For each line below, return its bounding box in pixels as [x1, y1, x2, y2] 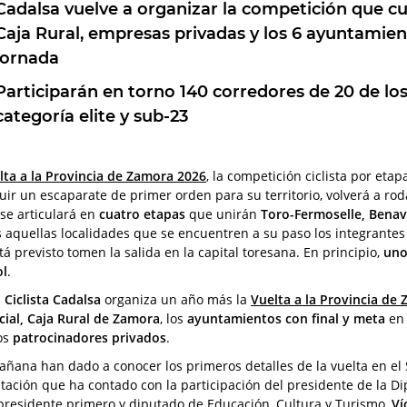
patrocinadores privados [13, 328, 166, 346]
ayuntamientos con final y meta [187, 309, 385, 327]
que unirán [185, 204, 261, 223]
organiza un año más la [101, 290, 251, 308]
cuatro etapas [99, 204, 185, 223]
